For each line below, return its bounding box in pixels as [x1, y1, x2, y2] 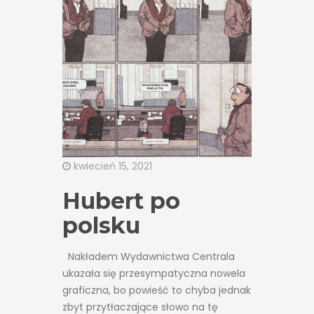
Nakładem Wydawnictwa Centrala [62, 249, 235, 264]
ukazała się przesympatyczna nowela [62, 266, 245, 280]
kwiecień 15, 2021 [71, 158, 152, 173]
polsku [62, 211, 140, 239]
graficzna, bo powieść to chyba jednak [62, 282, 251, 297]
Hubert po [62, 186, 180, 214]
